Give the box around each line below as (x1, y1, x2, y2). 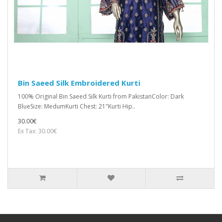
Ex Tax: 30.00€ (18, 127, 57, 136)
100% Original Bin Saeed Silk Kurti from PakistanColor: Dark (18, 92, 184, 101)
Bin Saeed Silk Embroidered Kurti (18, 78, 140, 88)
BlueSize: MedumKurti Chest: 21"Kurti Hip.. (18, 102, 135, 111)
